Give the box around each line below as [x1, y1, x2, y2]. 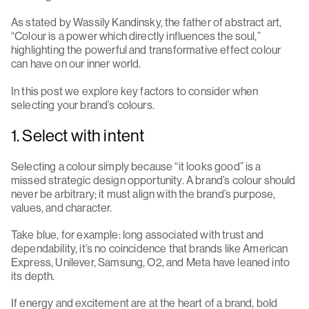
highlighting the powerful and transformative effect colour [11, 42, 281, 57]
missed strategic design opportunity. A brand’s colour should [11, 173, 296, 188]
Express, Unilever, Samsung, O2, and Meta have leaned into [11, 255, 290, 270]
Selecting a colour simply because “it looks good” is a [11, 159, 261, 174]
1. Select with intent [11, 125, 145, 146]
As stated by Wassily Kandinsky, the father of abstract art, [11, 14, 282, 29]
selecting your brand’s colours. [11, 97, 154, 112]
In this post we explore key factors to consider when [11, 83, 259, 98]
